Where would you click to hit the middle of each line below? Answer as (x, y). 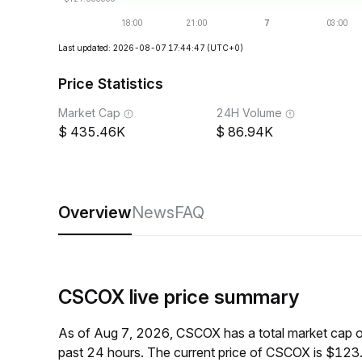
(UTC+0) (225, 48)
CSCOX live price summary (179, 297)
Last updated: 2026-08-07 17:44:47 (131, 48)
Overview (95, 213)
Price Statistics (111, 84)
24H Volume (249, 113)
